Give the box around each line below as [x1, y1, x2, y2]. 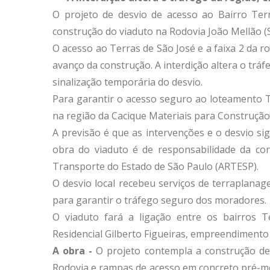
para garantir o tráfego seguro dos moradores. [52, 193, 266, 207]
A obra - [52, 243, 93, 257]
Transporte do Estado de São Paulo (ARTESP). [52, 159, 259, 173]
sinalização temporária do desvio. [52, 75, 202, 89]
